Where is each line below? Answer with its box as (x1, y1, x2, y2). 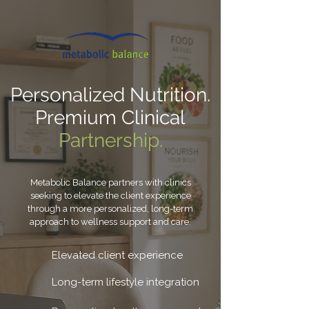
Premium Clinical (35, 106, 186, 129)
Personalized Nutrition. (10, 83, 210, 106)
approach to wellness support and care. (30, 217, 191, 227)
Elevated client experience (52, 249, 183, 261)
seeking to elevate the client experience (30, 190, 191, 201)
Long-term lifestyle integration (52, 276, 199, 288)
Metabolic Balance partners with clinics (30, 177, 191, 188)
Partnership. (58, 129, 163, 152)
